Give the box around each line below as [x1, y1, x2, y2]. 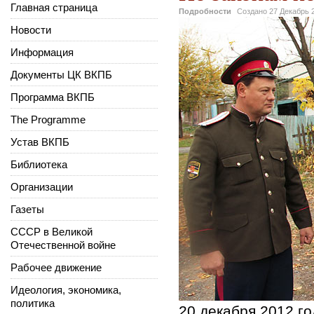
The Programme [11, 113, 86, 125]
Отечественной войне [11, 238, 116, 251]
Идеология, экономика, [11, 283, 121, 296]
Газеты [11, 203, 44, 215]
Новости [11, 23, 51, 36]
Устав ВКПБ [11, 135, 69, 148]
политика [11, 296, 55, 309]
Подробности [179, 6, 231, 15]
